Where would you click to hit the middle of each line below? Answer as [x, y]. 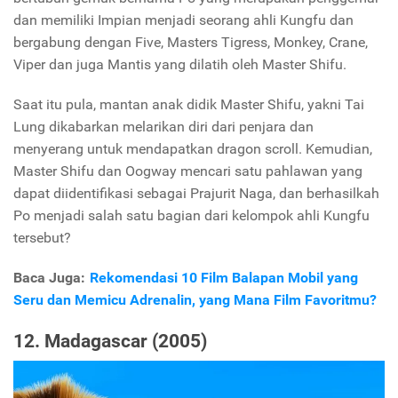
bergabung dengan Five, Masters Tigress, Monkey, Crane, [191, 42]
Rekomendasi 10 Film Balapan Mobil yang [224, 277]
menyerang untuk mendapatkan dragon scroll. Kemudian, [193, 148]
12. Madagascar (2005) [110, 341]
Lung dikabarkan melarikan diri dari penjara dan [163, 126]
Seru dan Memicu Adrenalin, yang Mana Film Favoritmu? [195, 299]
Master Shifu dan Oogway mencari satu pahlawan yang [188, 171]
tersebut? [42, 237]
